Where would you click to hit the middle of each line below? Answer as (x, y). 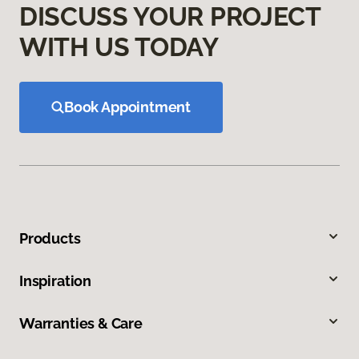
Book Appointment (128, 107)
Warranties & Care (81, 324)
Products (50, 239)
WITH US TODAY (119, 47)
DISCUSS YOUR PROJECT (170, 17)
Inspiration (56, 281)
